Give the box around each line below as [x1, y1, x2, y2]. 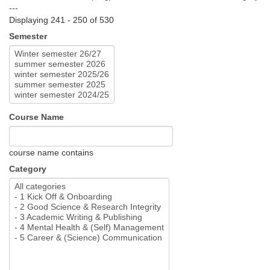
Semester [9, 31, 47, 42]
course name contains [9, 148, 93, 158]
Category [9, 164, 46, 174]
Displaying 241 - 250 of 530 [9, 15, 114, 25]
